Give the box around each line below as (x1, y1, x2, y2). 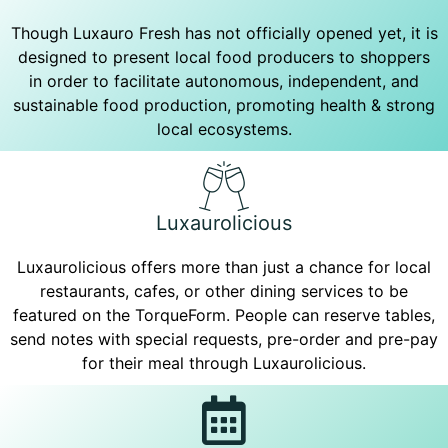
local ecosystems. (156, 119, 292, 139)
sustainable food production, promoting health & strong (13, 95, 435, 115)
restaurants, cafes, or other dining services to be (40, 281, 408, 301)
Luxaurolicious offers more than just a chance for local (17, 257, 431, 277)
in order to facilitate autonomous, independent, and (29, 71, 419, 91)
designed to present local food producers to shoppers (18, 47, 430, 67)
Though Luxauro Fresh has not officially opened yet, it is (10, 23, 438, 43)
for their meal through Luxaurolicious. (82, 353, 366, 373)
